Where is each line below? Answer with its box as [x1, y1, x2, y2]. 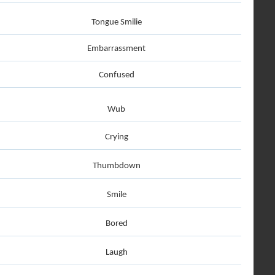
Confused [98, 71, 134, 80]
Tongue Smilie [91, 18, 142, 27]
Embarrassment [87, 44, 145, 53]
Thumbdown [92, 161, 141, 171]
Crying [104, 133, 128, 142]
